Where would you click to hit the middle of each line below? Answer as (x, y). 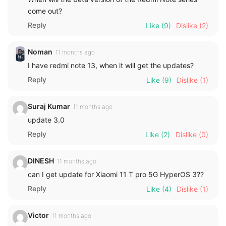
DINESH (41, 160)
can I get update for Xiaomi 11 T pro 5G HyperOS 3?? (116, 174)
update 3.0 (46, 120)
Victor (38, 215)
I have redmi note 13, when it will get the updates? (111, 65)
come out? (45, 11)
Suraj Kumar (49, 106)
